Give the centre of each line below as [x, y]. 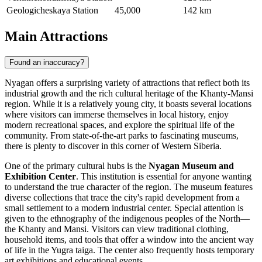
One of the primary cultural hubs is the [77, 166]
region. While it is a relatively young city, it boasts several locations [128, 104]
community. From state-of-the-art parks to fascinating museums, [122, 136]
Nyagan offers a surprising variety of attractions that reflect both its [127, 83]
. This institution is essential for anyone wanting [164, 177]
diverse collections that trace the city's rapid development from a [122, 198]
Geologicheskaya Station [52, 10]
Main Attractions [56, 37]
